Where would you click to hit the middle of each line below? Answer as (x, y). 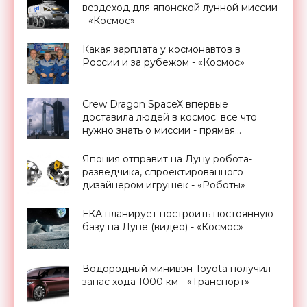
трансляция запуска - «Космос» (159, 144)
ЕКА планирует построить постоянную (178, 214)
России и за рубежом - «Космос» (163, 63)
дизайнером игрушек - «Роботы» (164, 185)
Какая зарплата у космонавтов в (161, 50)
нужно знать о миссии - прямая (159, 131)
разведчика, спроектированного (163, 172)
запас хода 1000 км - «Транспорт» (166, 282)
